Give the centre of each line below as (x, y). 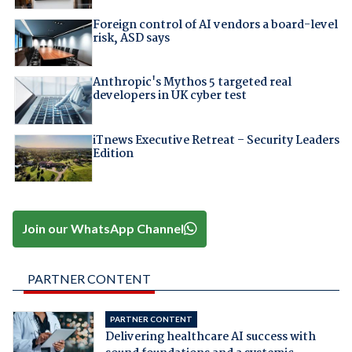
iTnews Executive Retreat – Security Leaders (216, 140)
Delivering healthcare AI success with (210, 337)
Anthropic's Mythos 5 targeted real (192, 83)
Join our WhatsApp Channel (103, 229)
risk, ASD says (131, 38)
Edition (113, 154)
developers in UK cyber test (169, 96)
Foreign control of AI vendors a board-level (215, 25)
